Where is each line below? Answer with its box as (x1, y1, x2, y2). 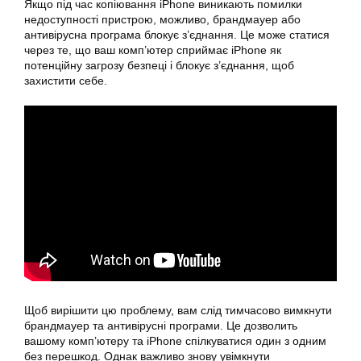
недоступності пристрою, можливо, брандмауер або (24, 13, 301, 27)
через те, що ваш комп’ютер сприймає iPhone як (24, 44, 281, 57)
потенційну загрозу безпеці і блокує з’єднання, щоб (24, 59, 294, 73)
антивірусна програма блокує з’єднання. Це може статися (24, 28, 330, 42)
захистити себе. (24, 74, 107, 88)
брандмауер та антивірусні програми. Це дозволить (24, 318, 297, 332)
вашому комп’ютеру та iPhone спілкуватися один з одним (24, 334, 326, 347)
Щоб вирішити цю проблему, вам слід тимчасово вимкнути (24, 303, 332, 317)
